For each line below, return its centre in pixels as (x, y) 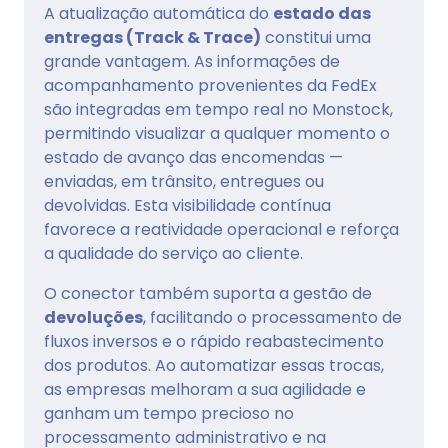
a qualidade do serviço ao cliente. (173, 254)
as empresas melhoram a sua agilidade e (205, 390)
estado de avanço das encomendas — (193, 158)
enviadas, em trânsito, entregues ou (184, 182)
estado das (322, 14)
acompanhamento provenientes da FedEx (210, 86)
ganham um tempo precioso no (169, 414)
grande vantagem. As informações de (192, 62)
